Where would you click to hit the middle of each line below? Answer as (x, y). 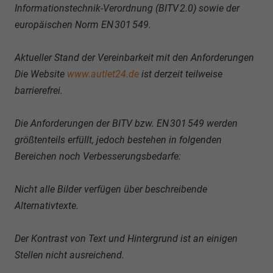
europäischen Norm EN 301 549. (83, 25)
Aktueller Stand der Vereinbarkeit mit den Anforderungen (134, 58)
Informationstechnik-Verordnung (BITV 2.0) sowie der (127, 8)
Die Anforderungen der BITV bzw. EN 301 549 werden (126, 123)
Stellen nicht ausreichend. (69, 255)
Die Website (40, 74)
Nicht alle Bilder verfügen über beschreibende (111, 189)
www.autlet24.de (103, 74)
